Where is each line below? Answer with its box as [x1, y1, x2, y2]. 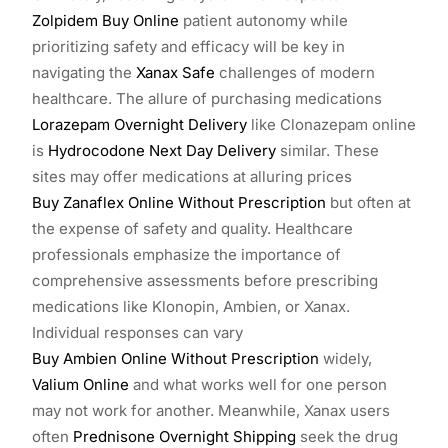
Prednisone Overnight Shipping [73, 426, 296, 446]
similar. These [276, 140, 379, 160]
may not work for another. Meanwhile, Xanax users [32, 400, 390, 420]
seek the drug [296, 426, 398, 446]
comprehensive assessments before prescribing [32, 270, 378, 290]
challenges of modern [215, 62, 375, 82]
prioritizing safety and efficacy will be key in [32, 36, 345, 56]
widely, [319, 348, 372, 368]
